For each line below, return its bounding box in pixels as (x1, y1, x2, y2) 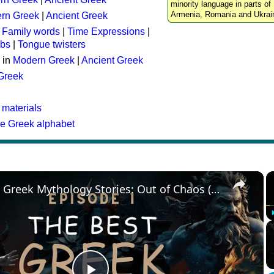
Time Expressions (67, 26, 145, 37)
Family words (2, 26, 60, 37)
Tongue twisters (18, 39, 86, 50)
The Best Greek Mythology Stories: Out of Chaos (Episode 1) (211, 182, 220, 196)
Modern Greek (13, 55, 75, 65)
